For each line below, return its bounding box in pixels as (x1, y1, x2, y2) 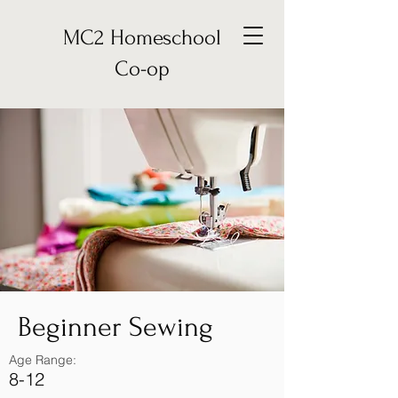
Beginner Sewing (18, 312, 213, 343)
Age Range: (9, 352, 76, 368)
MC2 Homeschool (63, 26, 221, 50)
